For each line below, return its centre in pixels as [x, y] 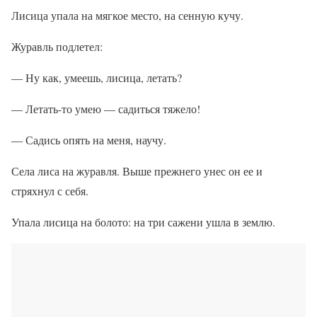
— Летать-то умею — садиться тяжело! [106, 109]
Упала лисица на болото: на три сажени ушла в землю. [143, 222]
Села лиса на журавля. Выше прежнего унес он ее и [137, 171]
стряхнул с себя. [50, 191]
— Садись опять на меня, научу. [89, 140]
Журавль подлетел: [57, 47]
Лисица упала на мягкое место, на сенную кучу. [127, 16]
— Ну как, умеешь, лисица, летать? [97, 78]
